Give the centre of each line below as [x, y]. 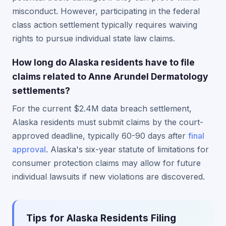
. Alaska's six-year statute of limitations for [127, 149]
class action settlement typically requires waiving [105, 25]
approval [29, 149]
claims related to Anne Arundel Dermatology [110, 76]
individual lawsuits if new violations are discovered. [108, 177]
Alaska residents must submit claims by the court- [108, 122]
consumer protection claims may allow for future [106, 163]
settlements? [41, 91]
